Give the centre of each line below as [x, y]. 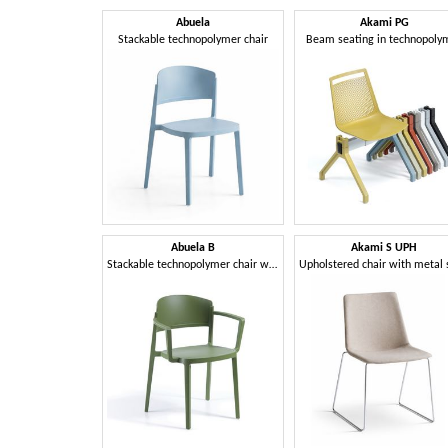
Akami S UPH [384, 248]
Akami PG [384, 22]
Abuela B [192, 248]
